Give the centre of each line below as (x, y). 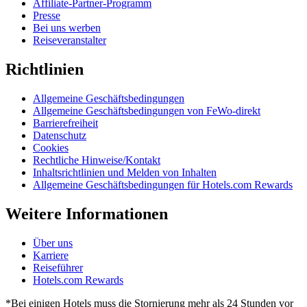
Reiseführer (58, 267)
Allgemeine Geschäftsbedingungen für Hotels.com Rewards (163, 184)
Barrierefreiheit (65, 123)
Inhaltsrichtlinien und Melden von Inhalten (125, 172)
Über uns (53, 243)
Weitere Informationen (87, 213)
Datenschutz (60, 135)
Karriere (51, 255)
